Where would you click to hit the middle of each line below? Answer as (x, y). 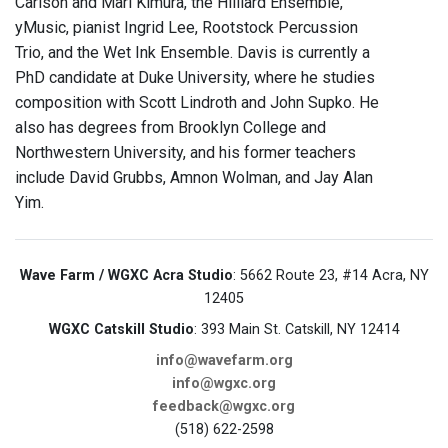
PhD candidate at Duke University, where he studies (195, 78)
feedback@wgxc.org (224, 407)
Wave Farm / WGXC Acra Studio (126, 276)
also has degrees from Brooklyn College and (170, 128)
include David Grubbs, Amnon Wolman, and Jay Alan (194, 178)
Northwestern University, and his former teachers (185, 153)
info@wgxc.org (224, 384)
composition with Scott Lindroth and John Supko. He (197, 103)
